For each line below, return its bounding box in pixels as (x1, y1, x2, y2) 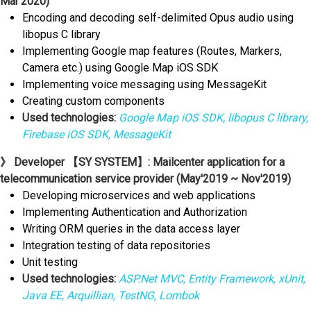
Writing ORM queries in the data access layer (22, 222, 240, 236)
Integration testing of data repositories (22, 239, 210, 253)
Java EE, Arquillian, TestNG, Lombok (22, 289, 199, 303)
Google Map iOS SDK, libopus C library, (116, 111, 308, 125)
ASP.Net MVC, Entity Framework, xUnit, (116, 272, 305, 286)
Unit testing (22, 255, 78, 269)
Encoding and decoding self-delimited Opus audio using (22, 11, 294, 25)
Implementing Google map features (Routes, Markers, (22, 44, 282, 58)
